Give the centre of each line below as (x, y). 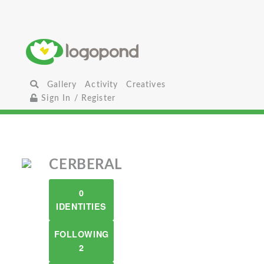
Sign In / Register (77, 98)
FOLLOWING (81, 234)
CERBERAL (85, 165)
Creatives (146, 85)
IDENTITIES (81, 206)
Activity (102, 85)
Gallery (62, 85)
